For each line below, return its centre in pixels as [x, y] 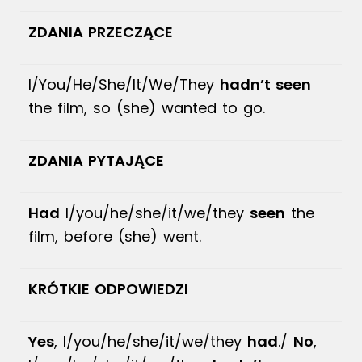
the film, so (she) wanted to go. [147, 108]
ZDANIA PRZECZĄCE [101, 32]
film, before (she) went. [115, 236]
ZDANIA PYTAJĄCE [96, 160]
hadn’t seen [265, 84]
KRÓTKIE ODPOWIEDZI [108, 289]
